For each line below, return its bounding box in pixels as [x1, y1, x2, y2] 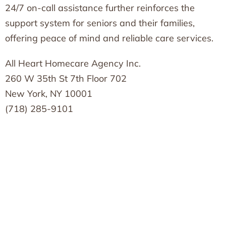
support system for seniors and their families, [5, 17, 195, 29]
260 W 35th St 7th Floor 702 [5, 73, 127, 84]
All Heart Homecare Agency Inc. [5, 58, 141, 69]
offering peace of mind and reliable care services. [5, 32, 213, 44]
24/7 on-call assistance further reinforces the [5, 2, 195, 14]
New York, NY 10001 [5, 88, 92, 99]
